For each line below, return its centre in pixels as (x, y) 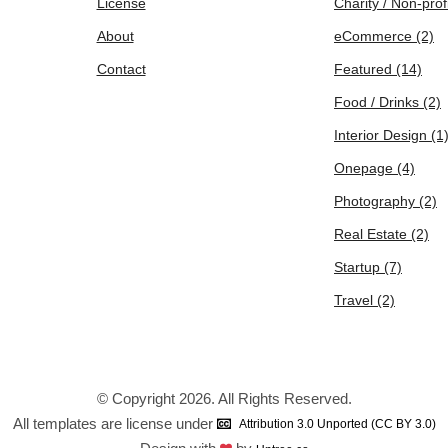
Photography (376, 201)
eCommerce (375, 36)
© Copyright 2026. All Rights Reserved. (224, 398)
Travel (355, 300)
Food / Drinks (378, 102)
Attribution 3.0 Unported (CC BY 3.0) (337, 424)
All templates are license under (114, 423)
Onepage (365, 168)
